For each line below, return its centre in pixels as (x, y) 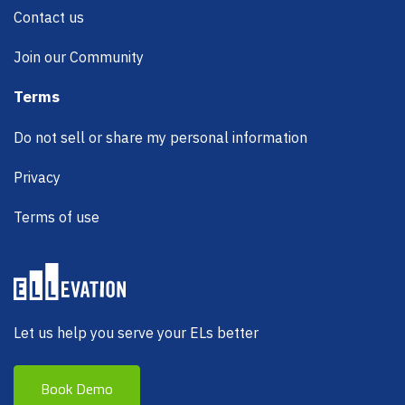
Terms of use (57, 217)
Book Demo (77, 388)
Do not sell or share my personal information (160, 137)
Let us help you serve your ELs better (136, 333)
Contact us (49, 17)
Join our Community (79, 57)
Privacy (37, 177)
